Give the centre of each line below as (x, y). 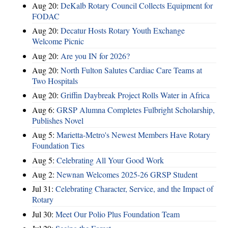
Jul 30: (44, 214)
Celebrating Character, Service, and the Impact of (134, 189)
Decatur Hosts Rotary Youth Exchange (123, 31)
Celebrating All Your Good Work (110, 160)
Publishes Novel (58, 120)
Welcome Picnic (58, 41)
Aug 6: (44, 109)
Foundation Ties (58, 146)
